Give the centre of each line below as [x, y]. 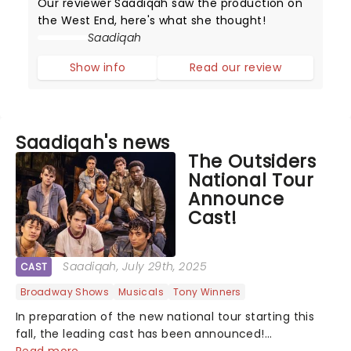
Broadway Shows [65, 292]
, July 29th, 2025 [161, 267]
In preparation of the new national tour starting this [165, 317]
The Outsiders [252, 161]
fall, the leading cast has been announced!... [144, 334]
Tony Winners [207, 292]
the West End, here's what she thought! [152, 20]
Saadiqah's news [93, 143]
